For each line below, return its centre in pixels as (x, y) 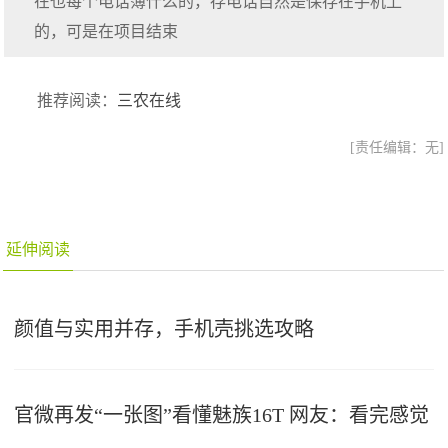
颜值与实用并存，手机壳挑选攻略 (164, 329)
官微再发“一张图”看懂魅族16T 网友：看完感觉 (222, 415)
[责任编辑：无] (396, 147)
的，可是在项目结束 (106, 31)
